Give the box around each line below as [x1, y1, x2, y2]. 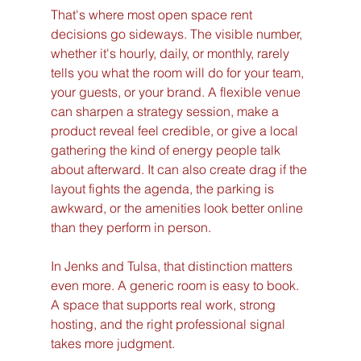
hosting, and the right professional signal [50, 316, 288, 333]
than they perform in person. [50, 219, 211, 236]
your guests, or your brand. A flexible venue [50, 84, 304, 101]
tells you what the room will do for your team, [50, 64, 307, 81]
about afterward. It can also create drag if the [50, 161, 310, 178]
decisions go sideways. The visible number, [50, 26, 305, 43]
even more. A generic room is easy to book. [50, 277, 302, 294]
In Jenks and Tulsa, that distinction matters [50, 258, 296, 275]
